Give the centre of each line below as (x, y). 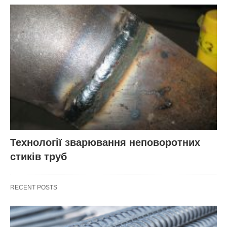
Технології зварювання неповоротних (105, 143)
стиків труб (39, 157)
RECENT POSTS (34, 188)
